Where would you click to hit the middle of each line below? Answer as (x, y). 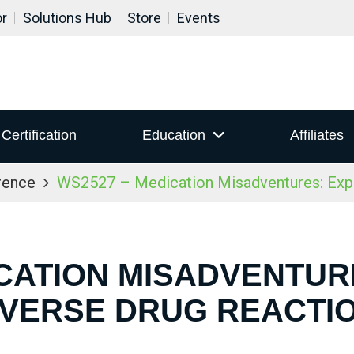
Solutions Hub (67, 18)
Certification (40, 136)
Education (173, 136)
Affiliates (316, 136)
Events (199, 18)
